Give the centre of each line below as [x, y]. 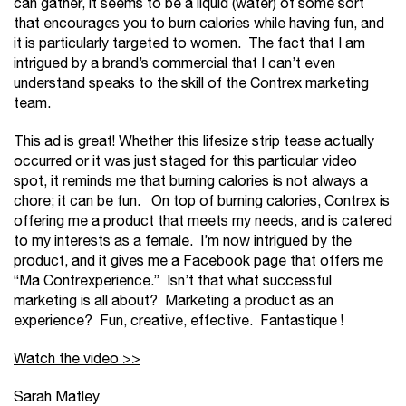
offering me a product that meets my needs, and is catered [203, 222]
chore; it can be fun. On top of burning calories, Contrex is [202, 202]
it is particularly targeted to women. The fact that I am [189, 44]
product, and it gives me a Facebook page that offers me [198, 261]
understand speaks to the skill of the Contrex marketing [191, 84]
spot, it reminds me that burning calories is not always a [191, 182]
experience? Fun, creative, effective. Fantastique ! [179, 321]
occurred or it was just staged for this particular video [185, 162]
